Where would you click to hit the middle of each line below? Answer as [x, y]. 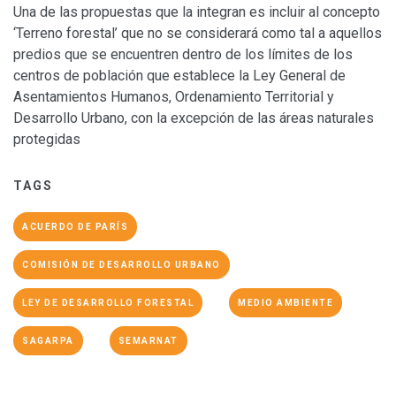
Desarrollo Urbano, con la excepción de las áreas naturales [194, 118]
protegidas [47, 139]
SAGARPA [48, 340]
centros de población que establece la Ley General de [179, 75]
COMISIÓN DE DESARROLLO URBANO [122, 264]
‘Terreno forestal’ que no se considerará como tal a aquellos [198, 33]
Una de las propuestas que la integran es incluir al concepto [197, 11]
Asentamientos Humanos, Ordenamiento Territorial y [174, 96]
